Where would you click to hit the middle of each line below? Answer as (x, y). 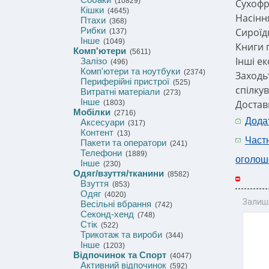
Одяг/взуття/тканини (119, 173)
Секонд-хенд (107, 214)
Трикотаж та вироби (121, 234)
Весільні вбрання (116, 204)
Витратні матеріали (120, 92)
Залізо (94, 61)
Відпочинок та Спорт (120, 255)
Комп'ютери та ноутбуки (130, 71)
